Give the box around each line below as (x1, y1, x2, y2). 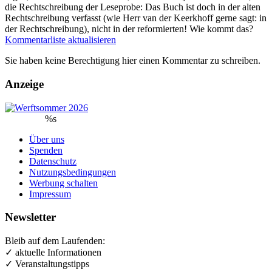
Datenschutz (29, 155, 76, 166)
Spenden (29, 144, 63, 155)
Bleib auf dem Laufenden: (5, 236, 105, 246)
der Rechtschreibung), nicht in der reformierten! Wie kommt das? (5, 24, 253, 35)
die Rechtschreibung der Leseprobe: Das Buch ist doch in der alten (5, 2, 260, 13)
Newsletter (5, 211, 56, 224)
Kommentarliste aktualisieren (5, 35, 116, 46)
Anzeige (5, 78, 44, 91)
